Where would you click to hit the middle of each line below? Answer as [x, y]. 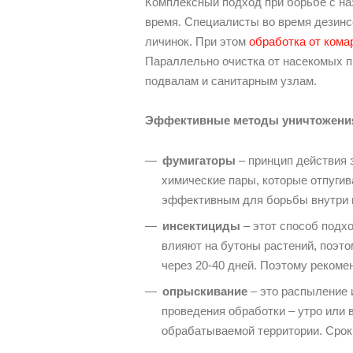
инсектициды [201, 225]
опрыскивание [205, 291]
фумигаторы [199, 160]
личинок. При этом [197, 41]
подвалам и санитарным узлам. [231, 80]
